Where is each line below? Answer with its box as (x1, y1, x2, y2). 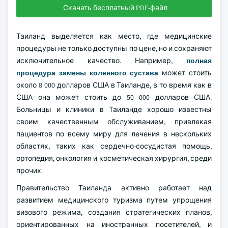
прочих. (16, 166, 43, 175)
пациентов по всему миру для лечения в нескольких (16, 129, 212, 138)
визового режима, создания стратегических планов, (16, 208, 212, 217)
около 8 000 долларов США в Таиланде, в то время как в (16, 80, 212, 90)
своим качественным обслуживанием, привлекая (16, 117, 212, 126)
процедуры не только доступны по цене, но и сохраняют (16, 44, 212, 53)
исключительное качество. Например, (16, 56, 186, 65)
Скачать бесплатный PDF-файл (63, 3, 167, 12)
